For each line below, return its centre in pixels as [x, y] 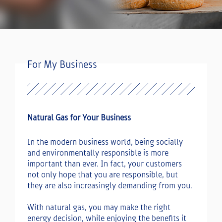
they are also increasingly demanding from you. [110, 186]
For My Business [62, 64]
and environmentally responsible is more [98, 153]
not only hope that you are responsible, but [103, 175]
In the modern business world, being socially [105, 142]
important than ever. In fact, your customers [105, 164]
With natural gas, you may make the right [99, 208]
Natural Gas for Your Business [79, 118]
